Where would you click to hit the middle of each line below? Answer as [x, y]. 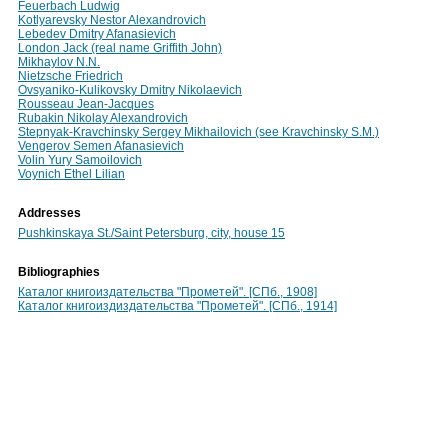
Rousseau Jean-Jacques [86, 104]
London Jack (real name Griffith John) [120, 48]
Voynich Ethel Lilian [71, 174]
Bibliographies [59, 272]
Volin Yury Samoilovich [80, 160]
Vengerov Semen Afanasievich [101, 146]
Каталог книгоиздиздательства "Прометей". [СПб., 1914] [177, 306]
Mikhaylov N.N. [59, 62]
